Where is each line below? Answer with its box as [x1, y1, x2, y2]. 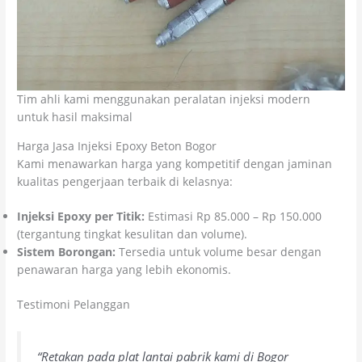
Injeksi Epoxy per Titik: [17, 208, 145, 225]
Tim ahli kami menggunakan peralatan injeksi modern [17, 90, 311, 107]
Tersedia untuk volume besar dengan [116, 244, 322, 260]
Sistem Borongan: [17, 244, 116, 260]
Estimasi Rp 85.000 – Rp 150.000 [145, 208, 322, 225]
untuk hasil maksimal [17, 108, 133, 124]
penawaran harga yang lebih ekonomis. [17, 262, 232, 278]
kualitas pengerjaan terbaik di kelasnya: [17, 173, 234, 189]
